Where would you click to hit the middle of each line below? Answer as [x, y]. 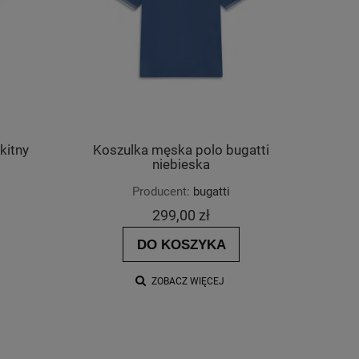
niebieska [181, 164]
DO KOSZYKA [181, 244]
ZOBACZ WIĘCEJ [188, 281]
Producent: [161, 191]
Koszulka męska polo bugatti [181, 150]
